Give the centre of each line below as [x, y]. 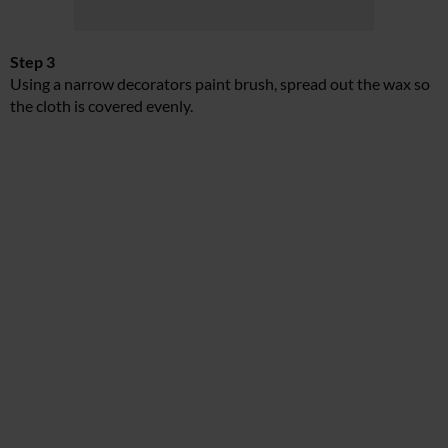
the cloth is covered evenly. [101, 106]
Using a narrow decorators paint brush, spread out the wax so [220, 84]
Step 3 [32, 62]
